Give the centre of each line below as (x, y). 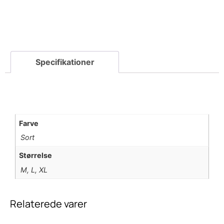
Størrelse (36, 155)
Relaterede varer (48, 203)
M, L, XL (34, 169)
